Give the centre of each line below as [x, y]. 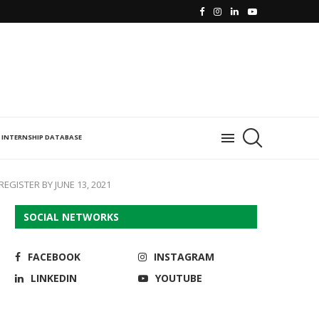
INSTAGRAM [184, 257]
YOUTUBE [179, 278]
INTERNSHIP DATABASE [42, 137]
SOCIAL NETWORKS [71, 217]
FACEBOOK [54, 257]
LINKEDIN [54, 278]
